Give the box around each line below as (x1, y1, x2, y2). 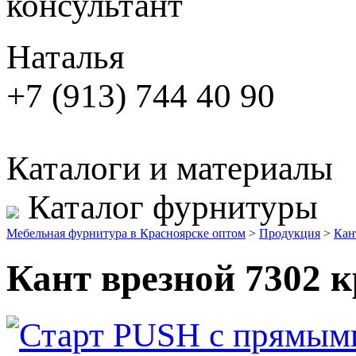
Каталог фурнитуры (28, 188, 318, 226)
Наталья (6, 38, 125, 75)
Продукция (259, 226, 320, 240)
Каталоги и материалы (6, 149, 333, 187)
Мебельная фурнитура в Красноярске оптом (6, 226, 246, 240)
